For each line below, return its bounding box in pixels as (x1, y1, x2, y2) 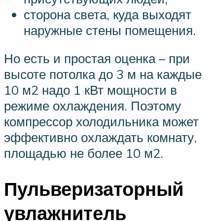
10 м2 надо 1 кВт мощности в (4, 82, 177, 98)
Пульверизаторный (4, 177, 184, 201)
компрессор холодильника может (4, 113, 199, 130)
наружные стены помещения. (24, 22, 196, 38)
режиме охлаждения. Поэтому (4, 98, 181, 114)
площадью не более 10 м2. (4, 145, 163, 161)
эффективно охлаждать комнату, (4, 129, 197, 146)
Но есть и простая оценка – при (4, 50, 190, 67)
